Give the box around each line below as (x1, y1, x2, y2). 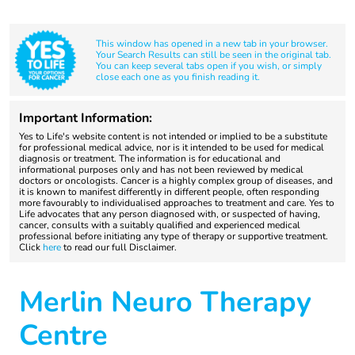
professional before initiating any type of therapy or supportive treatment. (19, 230, 328, 242)
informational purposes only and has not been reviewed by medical (19, 163, 303, 176)
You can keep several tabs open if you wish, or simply (96, 59, 322, 72)
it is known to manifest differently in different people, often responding (19, 185, 319, 198)
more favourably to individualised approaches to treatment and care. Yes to (19, 197, 334, 209)
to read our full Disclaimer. (61, 241, 177, 254)
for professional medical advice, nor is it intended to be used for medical (19, 141, 324, 154)
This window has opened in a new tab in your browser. (96, 36, 328, 50)
